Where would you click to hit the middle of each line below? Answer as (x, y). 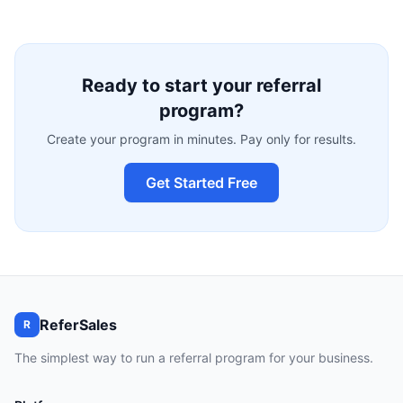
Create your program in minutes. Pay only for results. (201, 139)
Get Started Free (201, 183)
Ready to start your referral (201, 85)
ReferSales (78, 325)
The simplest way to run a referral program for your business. (194, 358)
